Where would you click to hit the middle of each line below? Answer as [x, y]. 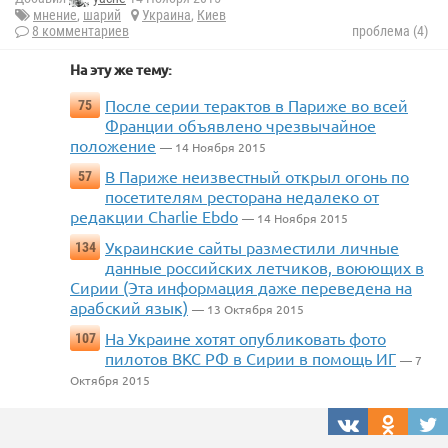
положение [113, 145]
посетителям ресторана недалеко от [242, 196]
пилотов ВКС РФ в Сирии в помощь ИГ [250, 358]
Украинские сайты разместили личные [252, 247]
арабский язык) [129, 307]
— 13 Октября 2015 [248, 309]
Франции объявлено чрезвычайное [240, 125]
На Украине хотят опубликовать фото [245, 338]
